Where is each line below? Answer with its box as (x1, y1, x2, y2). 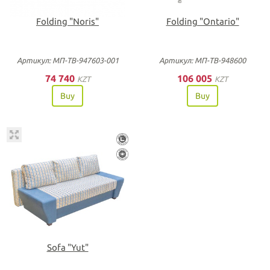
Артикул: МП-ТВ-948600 (159, 56, 246, 64)
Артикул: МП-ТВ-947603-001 (16, 56, 119, 64)
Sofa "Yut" (46, 242, 89, 253)
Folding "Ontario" (166, 16, 239, 27)
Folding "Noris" (36, 16, 99, 27)
